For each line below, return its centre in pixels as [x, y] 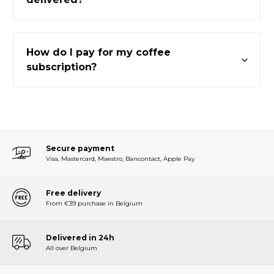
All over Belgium [72, 248]
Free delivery [73, 193]
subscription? [62, 67]
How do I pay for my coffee [99, 52]
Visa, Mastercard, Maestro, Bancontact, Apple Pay [120, 158]
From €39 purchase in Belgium [94, 203]
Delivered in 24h [80, 237]
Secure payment [80, 148]
